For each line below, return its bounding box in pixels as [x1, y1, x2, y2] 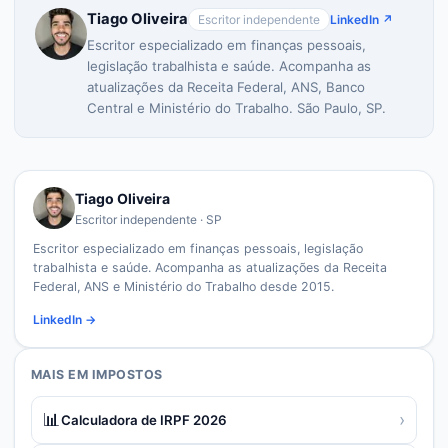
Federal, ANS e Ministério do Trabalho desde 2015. [33, 279, 334, 294]
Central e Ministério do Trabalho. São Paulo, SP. [87, 100, 386, 116]
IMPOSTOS [92, 367, 163, 382]
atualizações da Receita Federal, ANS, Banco [87, 79, 365, 95]
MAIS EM [31, 367, 92, 382]
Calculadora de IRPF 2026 [61, 411, 227, 428]
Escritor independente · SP [75, 211, 222, 227]
